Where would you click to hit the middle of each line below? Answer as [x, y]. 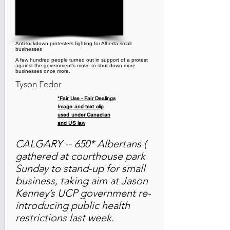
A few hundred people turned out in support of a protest [82, 60]
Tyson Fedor [39, 84]
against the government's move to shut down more [75, 65]
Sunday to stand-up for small [80, 168]
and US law [71, 123]
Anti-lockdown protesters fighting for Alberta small [73, 43]
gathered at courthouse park [80, 156]
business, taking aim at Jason [82, 181]
